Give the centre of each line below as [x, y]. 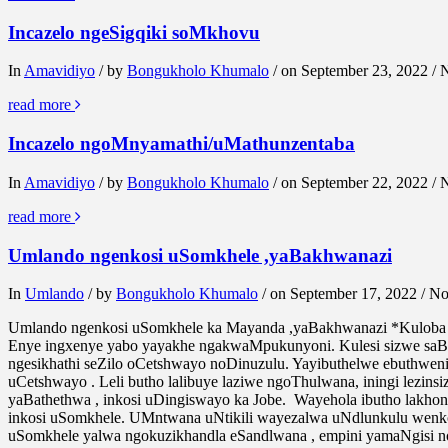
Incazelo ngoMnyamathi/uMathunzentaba [181, 144]
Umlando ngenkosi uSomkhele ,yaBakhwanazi [200, 255]
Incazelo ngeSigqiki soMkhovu [134, 32]
